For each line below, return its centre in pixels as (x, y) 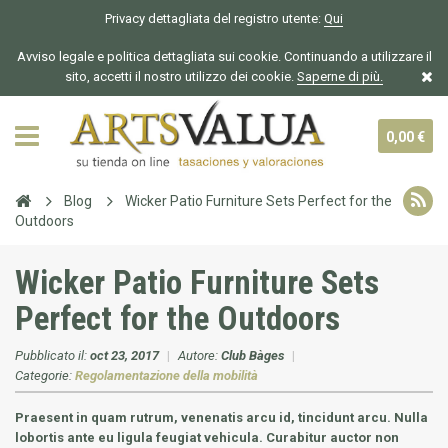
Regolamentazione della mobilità (166, 375)
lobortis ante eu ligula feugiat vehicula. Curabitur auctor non (207, 437)
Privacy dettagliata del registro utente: (214, 18)
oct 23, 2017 (124, 355)
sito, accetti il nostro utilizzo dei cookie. (179, 76)
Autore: (199, 355)
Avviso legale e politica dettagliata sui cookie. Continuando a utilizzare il (224, 56)
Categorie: (45, 375)
